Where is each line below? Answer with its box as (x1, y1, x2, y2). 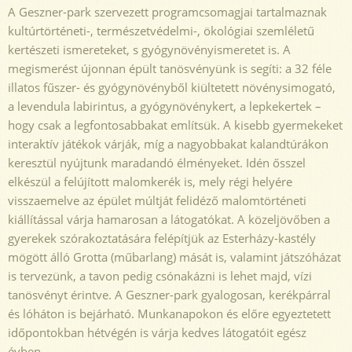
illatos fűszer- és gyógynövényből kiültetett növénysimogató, (8, 79, 335, 95)
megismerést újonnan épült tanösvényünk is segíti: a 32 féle (8, 60, 332, 76)
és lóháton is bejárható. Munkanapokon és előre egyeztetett (8, 305, 331, 321)
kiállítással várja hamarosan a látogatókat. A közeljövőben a (8, 211, 330, 227)
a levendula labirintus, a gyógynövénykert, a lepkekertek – (8, 97, 321, 114)
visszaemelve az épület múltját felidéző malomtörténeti (8, 192, 306, 208)
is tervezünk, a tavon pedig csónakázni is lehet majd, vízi (8, 267, 312, 284)
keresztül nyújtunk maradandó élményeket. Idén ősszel (8, 154, 306, 170)
